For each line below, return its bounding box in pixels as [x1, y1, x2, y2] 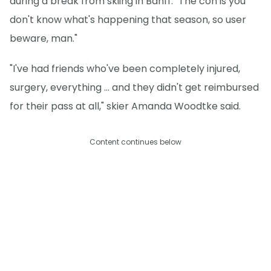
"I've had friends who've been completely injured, [10, 62, 240, 76]
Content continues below [90, 137, 181, 148]
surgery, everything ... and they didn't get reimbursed [10, 80, 259, 95]
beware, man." [10, 31, 77, 46]
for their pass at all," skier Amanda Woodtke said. [10, 99, 241, 114]
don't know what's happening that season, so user [10, 13, 246, 27]
